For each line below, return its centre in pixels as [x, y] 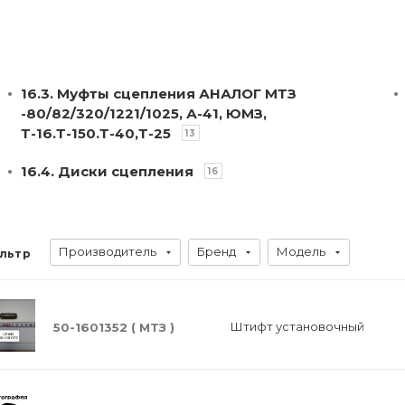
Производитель [107, 251]
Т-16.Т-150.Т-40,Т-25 [96, 133]
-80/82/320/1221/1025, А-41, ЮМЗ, [144, 113]
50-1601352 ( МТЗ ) [114, 327]
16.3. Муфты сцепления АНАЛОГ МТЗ [159, 94]
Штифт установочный [297, 326]
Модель [301, 251]
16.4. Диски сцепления [109, 171]
